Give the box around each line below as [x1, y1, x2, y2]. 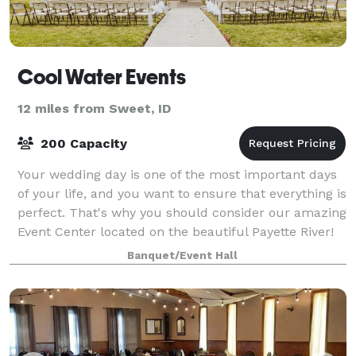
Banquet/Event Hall [126, 249, 238, 261]
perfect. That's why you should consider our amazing [17, 204, 346, 220]
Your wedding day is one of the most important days [17, 166, 337, 182]
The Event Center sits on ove [17, 242, 192, 258]
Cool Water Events [17, 64, 186, 89]
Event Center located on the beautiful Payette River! [17, 223, 334, 239]
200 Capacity [37, 135, 127, 151]
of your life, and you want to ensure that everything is [17, 185, 346, 201]
